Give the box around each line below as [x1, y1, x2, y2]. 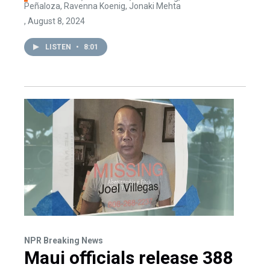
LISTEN [45, 42, 73, 51]
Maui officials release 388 [24, 246, 233, 268]
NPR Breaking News [24, 235, 103, 245]
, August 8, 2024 [24, 16, 85, 26]
